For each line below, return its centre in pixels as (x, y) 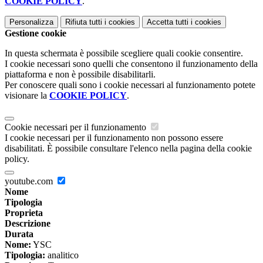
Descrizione (28, 224)
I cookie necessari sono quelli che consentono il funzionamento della (131, 64)
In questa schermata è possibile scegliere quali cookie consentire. (124, 53)
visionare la (27, 96)
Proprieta (24, 213)
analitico (62, 255)
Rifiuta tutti (84, 22)
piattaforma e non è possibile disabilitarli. (80, 75)
